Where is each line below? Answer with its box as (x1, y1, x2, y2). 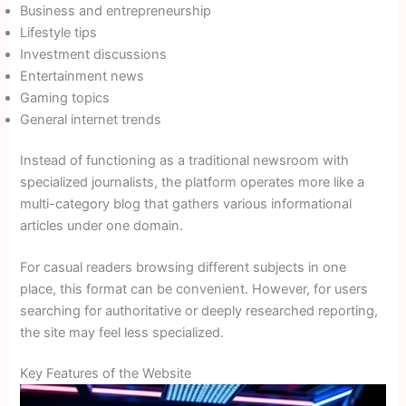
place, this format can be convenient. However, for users (20, 280, 369, 297)
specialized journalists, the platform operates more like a (20, 174, 365, 191)
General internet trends (20, 111, 162, 128)
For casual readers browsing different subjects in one (20, 258, 347, 275)
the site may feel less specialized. (20, 324, 225, 341)
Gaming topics (20, 89, 111, 106)
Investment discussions (20, 45, 168, 63)
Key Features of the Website (20, 365, 192, 382)
